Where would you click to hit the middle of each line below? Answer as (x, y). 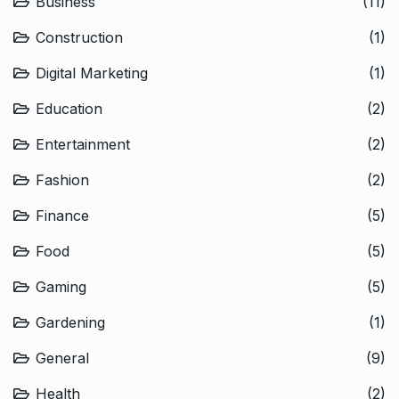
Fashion (62, 179)
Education (69, 108)
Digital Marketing (92, 73)
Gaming (61, 286)
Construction (79, 37)
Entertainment (83, 144)
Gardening (70, 322)
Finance (62, 215)
